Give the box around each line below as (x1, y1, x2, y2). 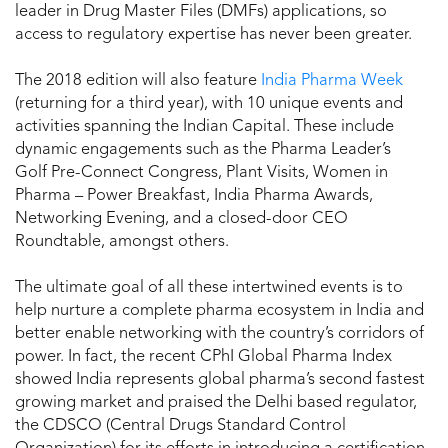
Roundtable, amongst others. (15, 233, 237, 250)
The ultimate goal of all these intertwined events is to (15, 279, 403, 296)
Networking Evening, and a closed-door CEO (15, 210, 348, 227)
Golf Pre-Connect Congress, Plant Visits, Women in (15, 164, 388, 181)
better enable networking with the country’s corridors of (15, 325, 424, 342)
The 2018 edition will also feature (15, 72, 261, 89)
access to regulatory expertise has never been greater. (15, 26, 412, 43)
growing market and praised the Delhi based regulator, (15, 394, 417, 411)
